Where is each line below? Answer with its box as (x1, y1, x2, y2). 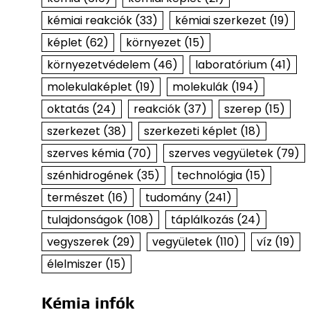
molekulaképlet (46, 79, 132, 95)
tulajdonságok (46, 212, 123, 228)
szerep (224, 101, 262, 117)
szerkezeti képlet (143, 123, 237, 139)
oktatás (46, 101, 89, 117)
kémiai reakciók (46, 12, 132, 28)
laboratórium (194, 57, 267, 73)
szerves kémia (46, 145, 125, 161)
